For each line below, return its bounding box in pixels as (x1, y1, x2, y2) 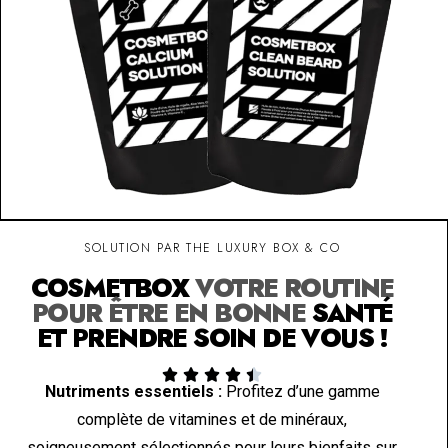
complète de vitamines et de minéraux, (77, 409, 348, 429)
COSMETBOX (30, 269, 189, 306)
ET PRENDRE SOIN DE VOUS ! (36, 319, 388, 356)
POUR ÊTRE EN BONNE (31, 294, 312, 331)
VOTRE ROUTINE (188, 269, 394, 306)
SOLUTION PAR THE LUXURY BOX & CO (84, 238, 341, 257)
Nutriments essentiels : (44, 381, 222, 401)
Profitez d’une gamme (221, 381, 380, 401)
